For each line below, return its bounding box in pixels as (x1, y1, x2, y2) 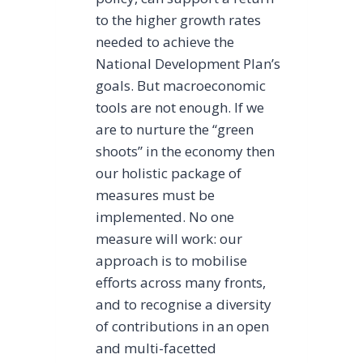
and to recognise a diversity (96, 295, 272, 314)
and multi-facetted (96, 339, 217, 358)
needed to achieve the (96, 32, 235, 52)
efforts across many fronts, (96, 273, 267, 293)
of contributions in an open (96, 317, 270, 336)
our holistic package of (96, 164, 242, 183)
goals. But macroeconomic (96, 76, 267, 96)
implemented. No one (96, 207, 235, 227)
